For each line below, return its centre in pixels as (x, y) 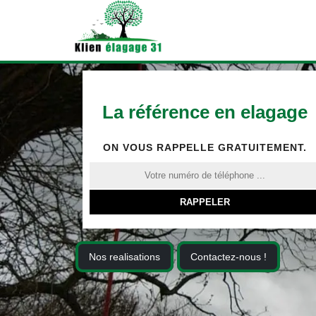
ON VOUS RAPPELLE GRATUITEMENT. (205, 147)
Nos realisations (124, 257)
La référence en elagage (205, 112)
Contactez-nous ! (229, 257)
